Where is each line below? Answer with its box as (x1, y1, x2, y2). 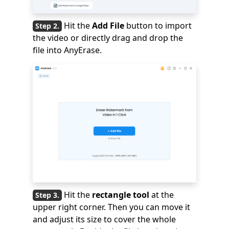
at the (149, 189, 174, 200)
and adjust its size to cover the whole (33, 213, 176, 225)
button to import (124, 19, 192, 31)
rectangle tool (92, 189, 149, 200)
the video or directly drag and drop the (33, 32, 183, 43)
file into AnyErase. (33, 44, 102, 56)
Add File (90, 19, 124, 31)
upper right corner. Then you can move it (33, 201, 190, 213)
